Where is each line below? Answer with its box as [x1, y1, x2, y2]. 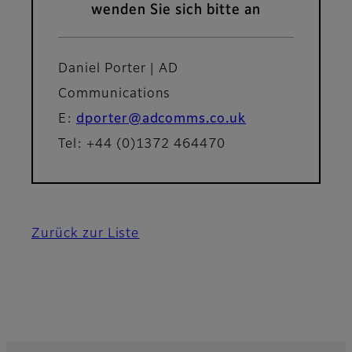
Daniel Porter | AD [58, 63, 179, 76]
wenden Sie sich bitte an [91, 3, 261, 18]
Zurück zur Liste [31, 228, 140, 241]
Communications [58, 88, 171, 101]
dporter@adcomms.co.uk [75, 113, 247, 126]
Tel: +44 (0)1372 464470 [58, 138, 226, 152]
